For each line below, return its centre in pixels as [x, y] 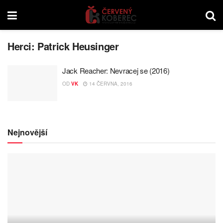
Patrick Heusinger [78, 46]
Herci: [23, 46]
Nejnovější [27, 132]
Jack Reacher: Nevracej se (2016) [116, 70]
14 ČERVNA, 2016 [110, 84]
